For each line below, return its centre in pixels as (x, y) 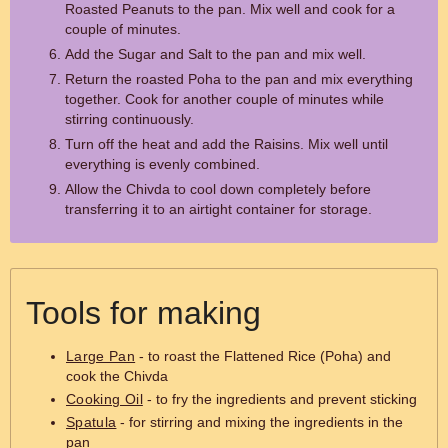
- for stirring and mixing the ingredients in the (260, 422)
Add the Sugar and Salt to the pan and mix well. (215, 54)
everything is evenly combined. (162, 164)
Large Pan (101, 356)
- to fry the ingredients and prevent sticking (279, 399)
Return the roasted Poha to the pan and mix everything (239, 79)
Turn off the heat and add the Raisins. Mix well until (226, 144)
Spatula (91, 422)
